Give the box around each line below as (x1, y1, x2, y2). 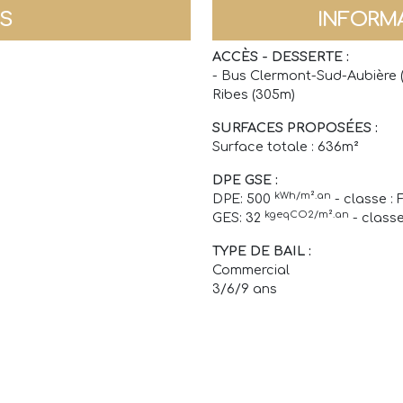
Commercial (212, 263, 290, 278)
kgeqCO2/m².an (264, 208, 349, 220)
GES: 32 (212, 210, 264, 226)
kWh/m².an (274, 189, 331, 201)
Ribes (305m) (212, 87, 295, 103)
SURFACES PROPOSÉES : (212, 121, 378, 136)
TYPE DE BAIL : (212, 244, 311, 259)
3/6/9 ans (212, 282, 277, 297)
